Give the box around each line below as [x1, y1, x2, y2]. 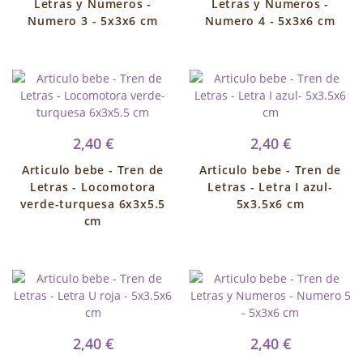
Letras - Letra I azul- [207, 179, 333, 194]
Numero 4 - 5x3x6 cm [205, 13, 335, 28]
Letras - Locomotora [29, 179, 156, 194]
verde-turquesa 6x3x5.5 [19, 196, 166, 211]
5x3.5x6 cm [236, 196, 305, 211]
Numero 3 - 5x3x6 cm [28, 13, 158, 28]
